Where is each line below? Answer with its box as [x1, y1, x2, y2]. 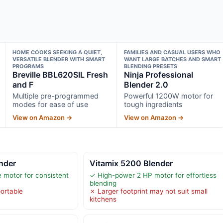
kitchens [89, 195, 116, 203]
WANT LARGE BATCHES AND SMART [124, 55, 222, 63]
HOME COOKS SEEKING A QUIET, [12, 48, 102, 56]
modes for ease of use [12, 100, 88, 109]
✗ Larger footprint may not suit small [89, 187, 208, 195]
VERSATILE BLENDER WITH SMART [12, 55, 105, 63]
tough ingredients [124, 100, 183, 109]
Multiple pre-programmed [12, 91, 99, 100]
